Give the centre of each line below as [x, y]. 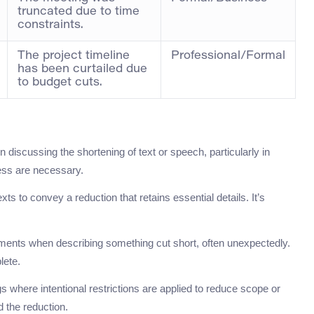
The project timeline [74, 56]
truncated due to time [78, 12]
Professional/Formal [228, 56]
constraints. [50, 26]
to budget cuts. [60, 83]
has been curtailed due [82, 70]
